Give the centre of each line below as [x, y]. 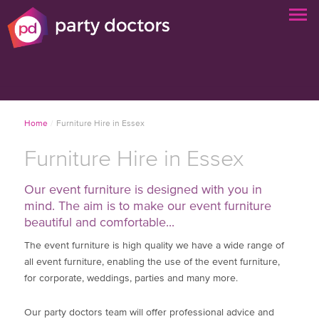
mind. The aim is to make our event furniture [148, 206]
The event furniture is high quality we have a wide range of [155, 246]
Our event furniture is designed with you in [143, 190]
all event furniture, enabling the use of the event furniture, [152, 262]
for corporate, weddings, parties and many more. [131, 279]
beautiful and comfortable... [100, 223]
